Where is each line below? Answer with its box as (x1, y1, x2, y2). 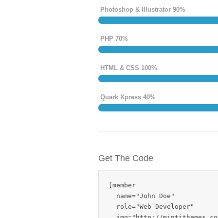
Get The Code (98, 153, 153, 163)
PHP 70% (100, 35, 128, 42)
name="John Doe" (109, 192, 179, 200)
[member (109, 182, 140, 189)
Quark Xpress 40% (100, 93, 156, 101)
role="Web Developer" (109, 203, 198, 210)
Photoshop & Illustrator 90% (100, 6, 185, 13)
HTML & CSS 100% (100, 64, 157, 72)
